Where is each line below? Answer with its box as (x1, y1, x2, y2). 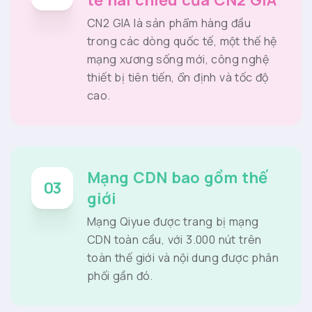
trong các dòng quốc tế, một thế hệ (87, 33, 277, 49)
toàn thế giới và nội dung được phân (87, 250, 279, 266)
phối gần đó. (87, 268, 153, 284)
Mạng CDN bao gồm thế (87, 167, 267, 189)
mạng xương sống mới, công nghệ (87, 52, 269, 68)
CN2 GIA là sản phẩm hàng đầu (87, 15, 251, 31)
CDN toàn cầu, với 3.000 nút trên (87, 232, 262, 248)
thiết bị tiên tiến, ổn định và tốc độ (87, 70, 269, 86)
